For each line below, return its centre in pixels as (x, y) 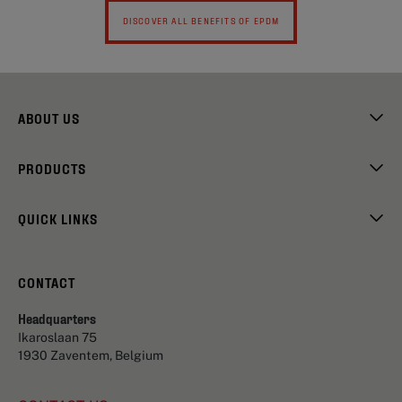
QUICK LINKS (58, 218)
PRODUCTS (52, 168)
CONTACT (47, 282)
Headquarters (57, 318)
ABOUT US (49, 118)
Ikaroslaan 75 (57, 337)
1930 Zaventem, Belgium (91, 355)
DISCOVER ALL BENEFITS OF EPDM (201, 20)
